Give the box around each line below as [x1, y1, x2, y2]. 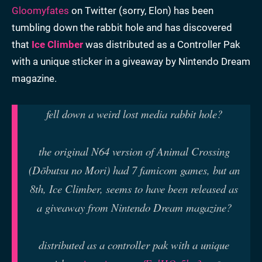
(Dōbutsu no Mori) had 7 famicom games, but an [28, 163, 240, 178]
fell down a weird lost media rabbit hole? [46, 106, 222, 122]
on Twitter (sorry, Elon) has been [69, 5, 213, 17]
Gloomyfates [12, 5, 69, 17]
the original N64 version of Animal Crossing [38, 144, 230, 159]
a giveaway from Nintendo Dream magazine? [36, 200, 232, 215]
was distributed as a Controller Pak [83, 39, 240, 51]
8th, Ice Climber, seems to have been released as [30, 181, 238, 196]
